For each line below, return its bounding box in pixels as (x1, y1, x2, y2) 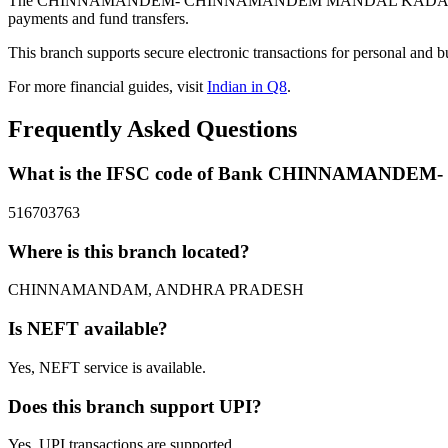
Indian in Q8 (207, 78, 287, 96)
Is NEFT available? (8, 318, 168, 340)
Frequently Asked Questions (8, 116, 297, 143)
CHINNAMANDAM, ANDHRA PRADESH (8, 281, 304, 299)
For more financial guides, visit (8, 78, 207, 96)
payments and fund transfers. (8, 10, 189, 28)
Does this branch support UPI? (8, 395, 262, 417)
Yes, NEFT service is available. (8, 358, 206, 376)
